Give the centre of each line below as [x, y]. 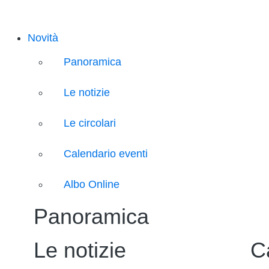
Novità [43, 38]
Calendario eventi [106, 153]
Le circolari [90, 123]
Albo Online [92, 184]
